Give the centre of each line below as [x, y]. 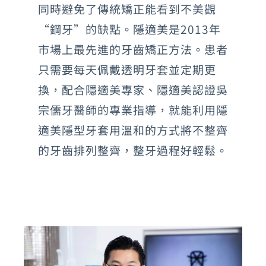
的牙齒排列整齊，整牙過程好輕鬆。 [133, 150]
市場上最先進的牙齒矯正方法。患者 [133, 49]
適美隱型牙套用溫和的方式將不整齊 [133, 130]
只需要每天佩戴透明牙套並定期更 [127, 69]
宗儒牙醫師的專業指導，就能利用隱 [133, 110]
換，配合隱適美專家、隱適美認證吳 [133, 89]
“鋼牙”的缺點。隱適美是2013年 [129, 29]
